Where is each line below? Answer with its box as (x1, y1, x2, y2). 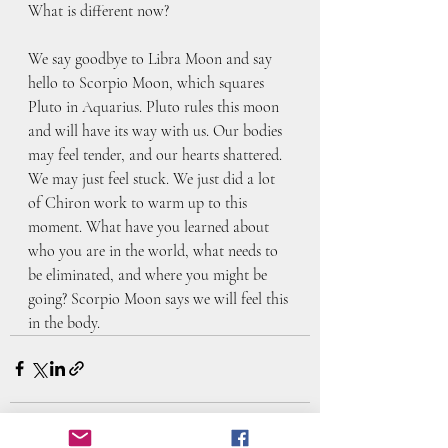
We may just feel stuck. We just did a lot (28, 168, 279, 189)
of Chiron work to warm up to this (28, 192, 251, 213)
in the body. (28, 312, 100, 333)
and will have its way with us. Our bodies (28, 120, 286, 141)
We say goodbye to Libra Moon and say (28, 48, 276, 69)
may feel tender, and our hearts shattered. (28, 144, 286, 165)
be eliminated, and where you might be (28, 264, 271, 285)
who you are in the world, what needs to (28, 240, 282, 261)
